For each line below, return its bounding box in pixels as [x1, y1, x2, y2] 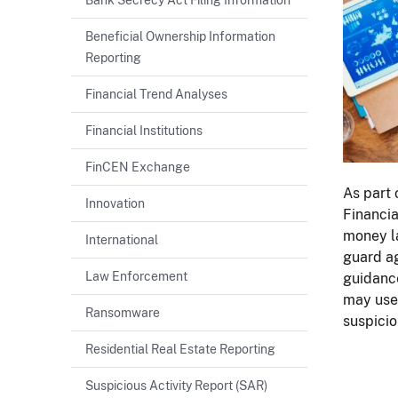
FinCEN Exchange [85, 158, 190, 174]
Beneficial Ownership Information [85, 28, 275, 44]
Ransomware [85, 304, 160, 320]
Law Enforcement [85, 267, 187, 283]
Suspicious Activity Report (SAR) [85, 377, 267, 393]
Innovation [85, 195, 145, 211]
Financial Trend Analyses [85, 85, 227, 101]
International [85, 231, 158, 247]
